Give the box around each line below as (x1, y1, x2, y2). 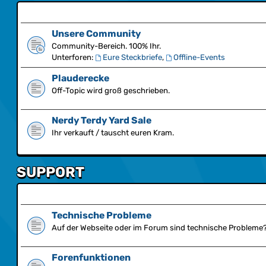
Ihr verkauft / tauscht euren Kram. (52, 128, 174, 137)
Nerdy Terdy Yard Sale (52, 115, 151, 126)
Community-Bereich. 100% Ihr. (52, 42, 161, 50)
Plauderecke (52, 72, 109, 84)
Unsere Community (52, 28, 141, 39)
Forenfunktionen (52, 252, 131, 263)
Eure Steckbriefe (102, 53, 162, 62)
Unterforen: (52, 53, 93, 62)
